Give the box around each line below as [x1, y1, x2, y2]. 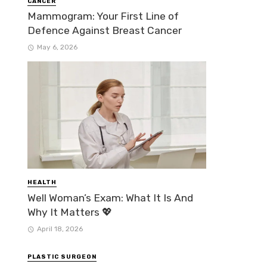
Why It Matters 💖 [27, 206, 113, 218]
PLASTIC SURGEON [27, 253, 97, 260]
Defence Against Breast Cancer [27, 24, 182, 37]
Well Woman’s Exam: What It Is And [27, 191, 193, 204]
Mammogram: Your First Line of [27, 10, 179, 23]
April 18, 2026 [36, 224, 83, 233]
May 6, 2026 [36, 43, 77, 52]
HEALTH [27, 179, 57, 187]
